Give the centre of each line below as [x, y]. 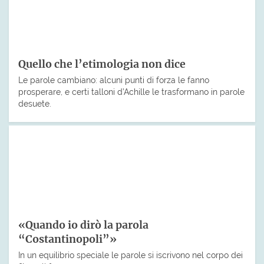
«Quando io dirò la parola [83, 225]
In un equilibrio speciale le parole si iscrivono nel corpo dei [131, 255]
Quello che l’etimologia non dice [102, 65]
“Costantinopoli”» [67, 240]
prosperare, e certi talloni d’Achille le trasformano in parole [131, 92]
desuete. [35, 104]
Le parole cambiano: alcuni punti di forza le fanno [114, 80]
